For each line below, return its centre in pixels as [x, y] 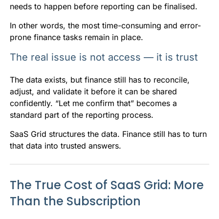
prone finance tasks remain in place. [77, 37]
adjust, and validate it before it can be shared [93, 92]
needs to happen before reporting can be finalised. [104, 7]
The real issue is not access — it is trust [104, 57]
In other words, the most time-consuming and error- [105, 26]
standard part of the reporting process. [82, 115]
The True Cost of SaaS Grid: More [107, 185]
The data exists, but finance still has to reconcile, [100, 80]
